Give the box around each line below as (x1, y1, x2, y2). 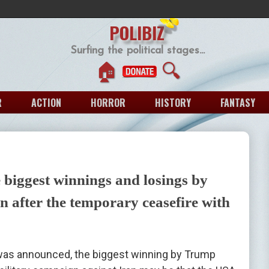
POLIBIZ (109, 20, 165, 45)
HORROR (91, 95, 125, 110)
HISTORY (155, 95, 191, 110)
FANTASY (220, 95, 255, 110)
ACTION (31, 95, 61, 110)
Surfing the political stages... (70, 45, 205, 56)
